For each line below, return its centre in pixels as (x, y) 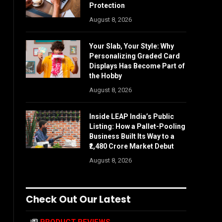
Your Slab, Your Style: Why (132, 46)
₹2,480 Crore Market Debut (132, 146)
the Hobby (106, 76)
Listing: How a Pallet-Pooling (137, 126)
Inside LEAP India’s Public (132, 116)
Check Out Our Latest (78, 199)
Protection (107, 5)
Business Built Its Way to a (132, 136)
